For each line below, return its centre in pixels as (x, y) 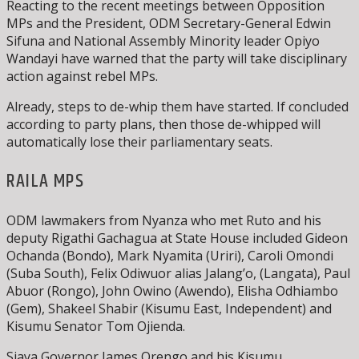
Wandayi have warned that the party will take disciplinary (177, 58)
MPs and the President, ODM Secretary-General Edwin (169, 23)
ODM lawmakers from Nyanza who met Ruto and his (164, 220)
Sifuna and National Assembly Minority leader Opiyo (163, 40)
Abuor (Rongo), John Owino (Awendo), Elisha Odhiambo (172, 290)
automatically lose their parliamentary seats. (139, 141)
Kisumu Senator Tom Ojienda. (96, 326)
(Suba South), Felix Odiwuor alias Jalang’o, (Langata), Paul (178, 273)
